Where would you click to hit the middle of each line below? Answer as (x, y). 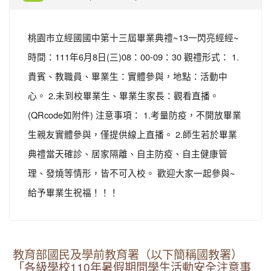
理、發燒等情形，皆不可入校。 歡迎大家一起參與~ (132, 173)
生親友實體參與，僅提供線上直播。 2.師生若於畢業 (132, 134)
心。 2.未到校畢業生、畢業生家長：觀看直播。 (123, 95)
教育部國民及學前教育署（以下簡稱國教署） (128, 255)
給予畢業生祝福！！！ (76, 192)
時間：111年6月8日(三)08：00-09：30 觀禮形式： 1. (133, 57)
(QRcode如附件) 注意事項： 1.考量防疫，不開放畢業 (135, 115)
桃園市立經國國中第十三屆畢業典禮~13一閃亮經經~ (133, 37)
